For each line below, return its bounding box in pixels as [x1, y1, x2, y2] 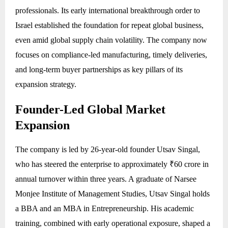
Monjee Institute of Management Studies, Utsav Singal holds [15, 189, 210, 198]
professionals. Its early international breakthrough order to [15, 6, 200, 15]
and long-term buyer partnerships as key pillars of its [15, 65, 183, 74]
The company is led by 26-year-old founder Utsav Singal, [15, 145, 200, 154]
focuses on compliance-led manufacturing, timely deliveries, [15, 50, 207, 59]
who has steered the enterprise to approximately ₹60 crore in [15, 160, 209, 169]
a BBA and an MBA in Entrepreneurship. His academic [15, 204, 194, 213]
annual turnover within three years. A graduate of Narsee [15, 175, 196, 184]
